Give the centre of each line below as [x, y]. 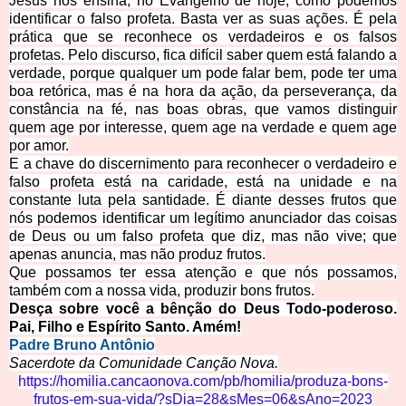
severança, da [351, 92]
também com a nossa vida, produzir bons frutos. [162, 291]
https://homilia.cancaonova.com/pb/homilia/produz [179, 382]
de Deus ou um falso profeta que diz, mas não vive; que [203, 237]
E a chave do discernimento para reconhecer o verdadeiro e [203, 164]
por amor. [39, 146]
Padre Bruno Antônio [82, 345]
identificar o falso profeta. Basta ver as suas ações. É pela [203, 19]
